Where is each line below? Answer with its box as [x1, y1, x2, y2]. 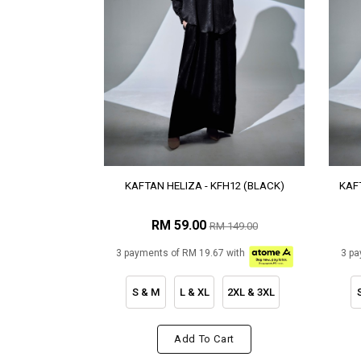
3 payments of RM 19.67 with [115, 247, 245, 259]
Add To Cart [173, 333, 235, 346]
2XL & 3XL [227, 285, 275, 298]
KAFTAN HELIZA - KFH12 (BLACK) [124, 180, 284, 193]
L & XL [179, 285, 210, 298]
